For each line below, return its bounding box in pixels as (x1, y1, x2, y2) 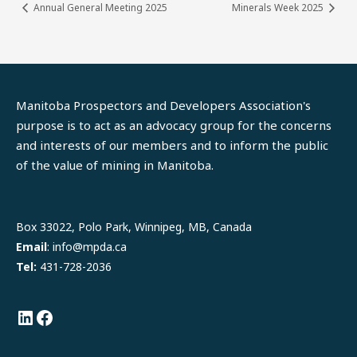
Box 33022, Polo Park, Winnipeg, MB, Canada (16, 219, 252, 235)
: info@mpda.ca (47, 239, 127, 255)
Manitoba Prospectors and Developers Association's (16, 97, 311, 114)
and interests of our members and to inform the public (16, 137, 328, 154)
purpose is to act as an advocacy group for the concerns (16, 117, 331, 134)
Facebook (34, 202, 118, 229)
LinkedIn (15, 202, 92, 229)
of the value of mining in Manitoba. (16, 157, 214, 174)
